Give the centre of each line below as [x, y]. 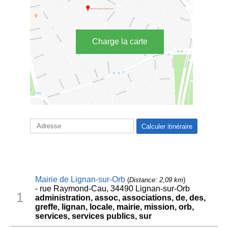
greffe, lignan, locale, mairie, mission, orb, [114, 207]
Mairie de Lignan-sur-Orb [80, 179]
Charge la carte [120, 42]
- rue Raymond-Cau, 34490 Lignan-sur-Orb [112, 188]
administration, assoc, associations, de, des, [120, 197]
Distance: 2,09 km [156, 180]
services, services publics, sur [93, 216]
